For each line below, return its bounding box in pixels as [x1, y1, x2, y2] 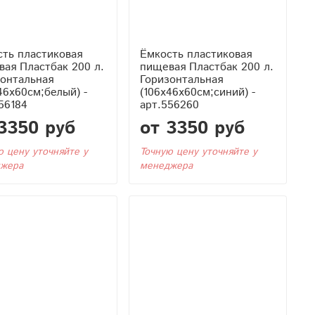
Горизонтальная [139, 71, 223, 88]
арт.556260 [139, 96, 199, 113]
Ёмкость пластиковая [139, 46, 252, 63]
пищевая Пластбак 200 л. [139, 58, 274, 75]
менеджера [139, 158, 193, 173]
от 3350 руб [139, 115, 245, 141]
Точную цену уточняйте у [139, 144, 257, 159]
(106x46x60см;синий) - [139, 84, 255, 101]
